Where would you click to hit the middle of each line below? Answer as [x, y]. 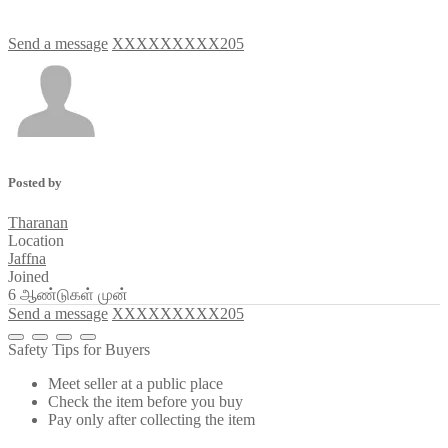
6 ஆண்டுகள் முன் [68, 294]
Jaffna [27, 258]
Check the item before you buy [145, 401]
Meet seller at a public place [135, 383]
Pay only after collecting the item [151, 419]
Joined [28, 276]
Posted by [35, 183]
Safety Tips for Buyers [79, 349]
